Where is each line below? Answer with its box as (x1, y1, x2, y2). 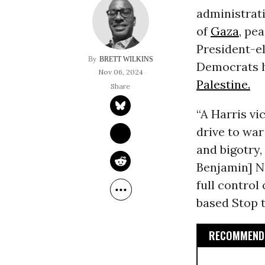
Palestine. (196, 77, 250, 92)
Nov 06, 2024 (98, 67, 143, 77)
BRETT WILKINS (99, 55, 153, 64)
